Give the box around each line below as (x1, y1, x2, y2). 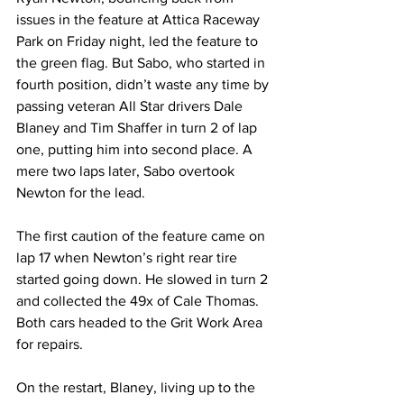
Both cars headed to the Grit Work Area (16, 315, 266, 331)
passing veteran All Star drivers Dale (16, 98, 246, 115)
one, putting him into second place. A (16, 142, 256, 158)
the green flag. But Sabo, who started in (16, 55, 269, 71)
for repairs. (16, 336, 83, 353)
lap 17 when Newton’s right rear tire (16, 250, 241, 266)
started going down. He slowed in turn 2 (16, 271, 271, 288)
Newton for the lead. (16, 185, 145, 201)
